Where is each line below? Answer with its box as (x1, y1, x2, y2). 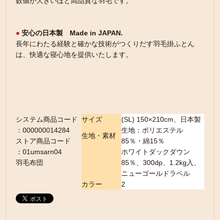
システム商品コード (16, 115, 78, 123)
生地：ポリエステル (121, 126, 183, 134)
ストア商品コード (16, 137, 71, 145)
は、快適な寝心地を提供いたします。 (16, 51, 133, 58)
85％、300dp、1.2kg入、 (121, 159, 200, 166)
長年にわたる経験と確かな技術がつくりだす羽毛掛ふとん (16, 40, 195, 48)
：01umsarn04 (16, 148, 62, 156)
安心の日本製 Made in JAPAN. (22, 29, 123, 37)
